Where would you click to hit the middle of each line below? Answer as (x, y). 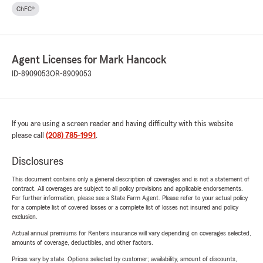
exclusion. (25, 217)
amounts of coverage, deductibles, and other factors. (82, 243)
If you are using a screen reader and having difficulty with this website (122, 124)
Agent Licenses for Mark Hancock (89, 60)
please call (29, 136)
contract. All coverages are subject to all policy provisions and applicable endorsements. (127, 189)
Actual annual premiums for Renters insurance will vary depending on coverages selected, (131, 233)
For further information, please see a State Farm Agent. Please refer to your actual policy (130, 198)
